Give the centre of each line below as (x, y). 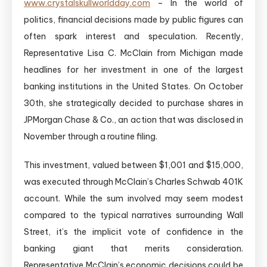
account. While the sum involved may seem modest (133, 199)
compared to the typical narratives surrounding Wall (133, 215)
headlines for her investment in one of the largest (133, 70)
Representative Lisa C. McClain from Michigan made (133, 53)
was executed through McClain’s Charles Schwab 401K (133, 182)
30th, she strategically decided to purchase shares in (133, 103)
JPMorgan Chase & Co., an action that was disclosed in (133, 120)
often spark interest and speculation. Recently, (133, 37)
